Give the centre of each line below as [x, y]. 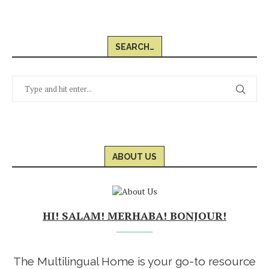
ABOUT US [134, 157]
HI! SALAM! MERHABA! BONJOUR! [134, 216]
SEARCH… [134, 47]
